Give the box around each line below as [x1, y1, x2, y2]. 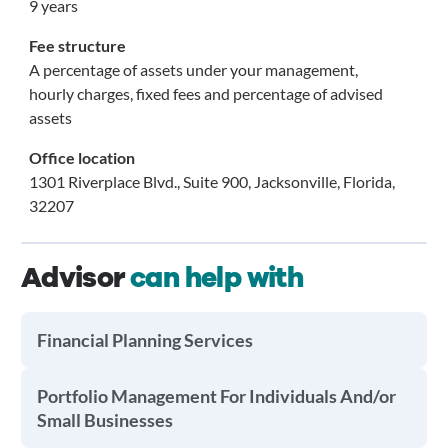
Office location [28, 148, 135, 167]
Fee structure [28, 36, 126, 55]
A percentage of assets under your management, [28, 60, 358, 79]
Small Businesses [36, 409, 173, 431]
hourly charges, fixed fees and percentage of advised [28, 84, 383, 103]
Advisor [20, 259, 131, 297]
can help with [130, 259, 304, 297]
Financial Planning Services [36, 329, 253, 351]
